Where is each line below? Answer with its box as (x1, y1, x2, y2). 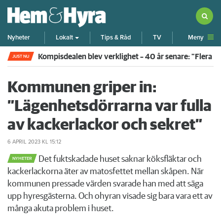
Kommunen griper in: (7, 79, 157, 96)
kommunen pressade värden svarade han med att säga (7, 179, 203, 188)
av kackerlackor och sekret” (7, 117, 202, 133)
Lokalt (56, 34, 74, 42)
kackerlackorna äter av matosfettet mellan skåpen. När (7, 167, 204, 176)
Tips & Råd (100, 34, 131, 42)
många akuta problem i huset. (7, 204, 114, 213)
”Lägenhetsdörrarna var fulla (7, 98, 212, 114)
